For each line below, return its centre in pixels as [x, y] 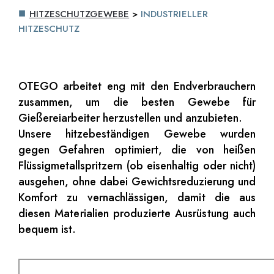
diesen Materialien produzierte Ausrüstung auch [137, 214]
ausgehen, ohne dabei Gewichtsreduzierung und [137, 182]
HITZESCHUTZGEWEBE [79, 14]
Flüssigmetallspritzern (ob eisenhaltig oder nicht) [137, 166]
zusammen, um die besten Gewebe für [137, 102]
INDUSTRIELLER [174, 14]
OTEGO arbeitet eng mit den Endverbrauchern [137, 87]
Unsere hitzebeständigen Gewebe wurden [137, 134]
